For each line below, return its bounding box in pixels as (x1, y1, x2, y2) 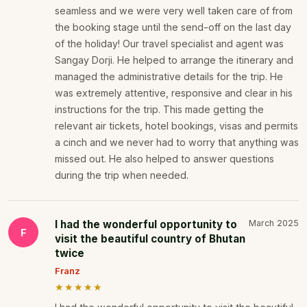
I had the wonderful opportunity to (55, 218, 237, 232)
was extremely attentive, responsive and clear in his (55, 87, 293, 99)
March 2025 (249, 218, 299, 229)
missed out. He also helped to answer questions (55, 153, 274, 165)
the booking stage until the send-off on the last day (55, 21, 291, 34)
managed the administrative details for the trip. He (55, 71, 283, 83)
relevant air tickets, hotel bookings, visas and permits (55, 120, 298, 132)
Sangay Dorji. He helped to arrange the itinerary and (55, 54, 293, 66)
